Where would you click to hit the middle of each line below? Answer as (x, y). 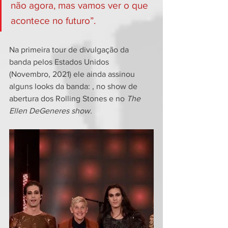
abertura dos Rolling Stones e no (68, 98)
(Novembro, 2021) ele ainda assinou (73, 74)
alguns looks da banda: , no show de (74, 86)
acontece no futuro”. (53, 21)
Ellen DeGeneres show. (51, 111)
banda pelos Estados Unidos (60, 62)
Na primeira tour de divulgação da (70, 50)
